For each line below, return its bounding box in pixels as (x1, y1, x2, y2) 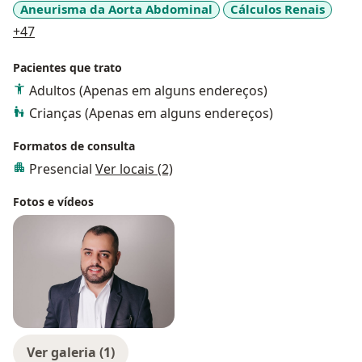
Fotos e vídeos (13, 193, 94, 209)
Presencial (29, 159, 95, 178)
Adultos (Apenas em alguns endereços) (29, 81, 267, 99)
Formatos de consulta (13, 137, 135, 154)
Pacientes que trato (13, 59, 122, 75)
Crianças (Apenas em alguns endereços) (29, 103, 273, 122)
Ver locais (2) (95, 159, 173, 178)
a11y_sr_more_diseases (34, 21, 177, 40)
